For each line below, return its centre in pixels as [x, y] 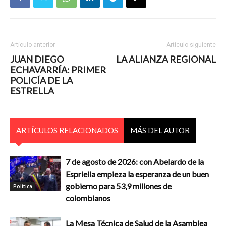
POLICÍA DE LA [41, 80]
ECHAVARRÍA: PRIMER [58, 70]
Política [23, 186]
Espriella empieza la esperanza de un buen [137, 174]
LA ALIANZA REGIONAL [166, 59]
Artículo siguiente [191, 45]
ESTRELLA [32, 91]
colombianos [88, 198]
